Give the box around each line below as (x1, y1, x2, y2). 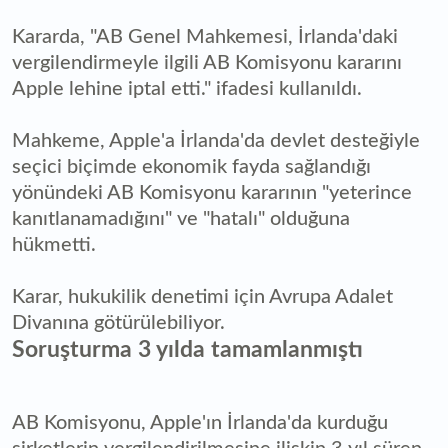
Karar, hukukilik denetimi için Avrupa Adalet (12, 287, 393, 308)
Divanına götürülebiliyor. (12, 313, 225, 334)
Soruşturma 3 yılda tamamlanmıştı (12, 338, 363, 363)
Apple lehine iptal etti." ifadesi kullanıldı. (12, 79, 362, 100)
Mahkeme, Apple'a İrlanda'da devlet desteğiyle (12, 131, 420, 152)
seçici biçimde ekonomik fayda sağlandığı (12, 157, 371, 178)
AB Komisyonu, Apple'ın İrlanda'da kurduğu (12, 413, 388, 434)
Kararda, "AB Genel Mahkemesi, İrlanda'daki (12, 27, 398, 48)
